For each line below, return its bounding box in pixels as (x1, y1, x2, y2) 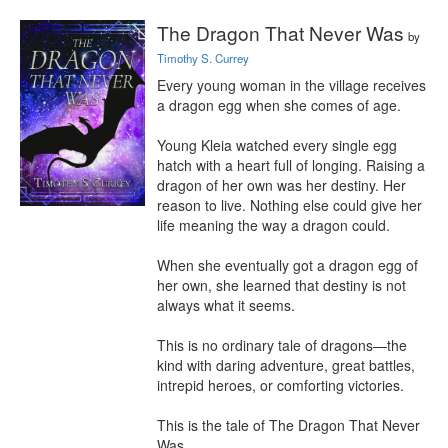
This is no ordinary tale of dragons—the (157, 335, 407, 355)
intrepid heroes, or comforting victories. (157, 375, 404, 395)
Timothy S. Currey (157, 50, 249, 66)
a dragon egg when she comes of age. (157, 95, 401, 115)
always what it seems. (157, 295, 295, 315)
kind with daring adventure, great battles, (157, 355, 415, 375)
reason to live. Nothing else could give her (157, 195, 422, 215)
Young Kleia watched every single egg (157, 135, 397, 155)
